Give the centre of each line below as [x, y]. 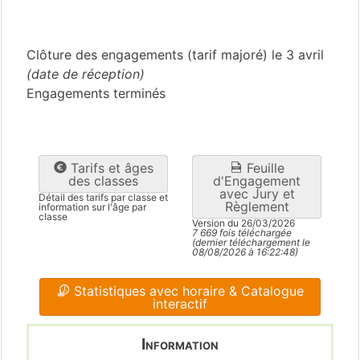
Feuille [263, 168]
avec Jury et [257, 194]
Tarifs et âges [110, 168]
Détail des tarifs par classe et [103, 198]
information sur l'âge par [92, 207]
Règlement [257, 207]
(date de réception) [86, 74]
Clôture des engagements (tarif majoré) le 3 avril [175, 54]
